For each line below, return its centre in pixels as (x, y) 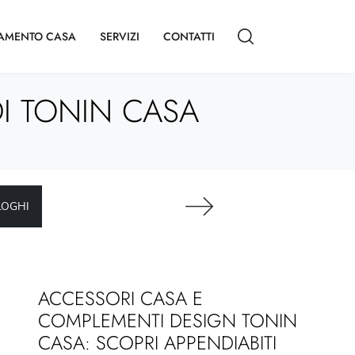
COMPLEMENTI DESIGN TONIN (168, 321)
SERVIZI (120, 36)
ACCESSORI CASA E (120, 298)
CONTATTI (189, 36)
